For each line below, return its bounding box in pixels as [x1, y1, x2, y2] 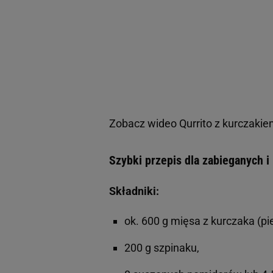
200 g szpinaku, [124, 241, 199, 255]
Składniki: [109, 185, 159, 198]
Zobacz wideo [109, 117, 179, 130]
